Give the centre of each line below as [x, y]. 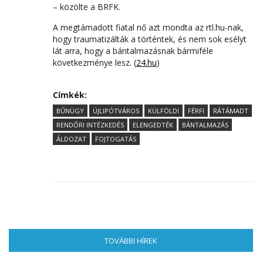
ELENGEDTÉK [153, 125]
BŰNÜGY [70, 111]
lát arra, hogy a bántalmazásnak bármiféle [133, 51]
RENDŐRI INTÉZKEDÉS [90, 125]
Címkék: [71, 95]
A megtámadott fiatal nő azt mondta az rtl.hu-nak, [148, 27]
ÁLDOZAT [71, 139]
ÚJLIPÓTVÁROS [116, 111]
